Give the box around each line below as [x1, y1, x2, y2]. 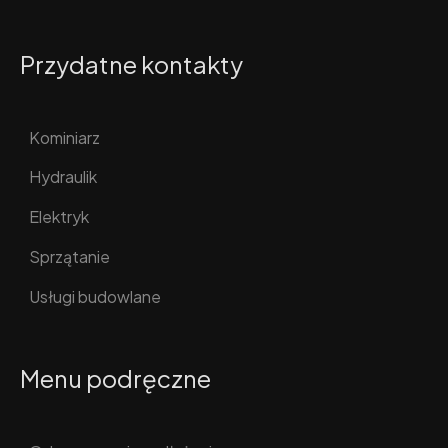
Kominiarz [29, 126, 100, 148]
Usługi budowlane [29, 285, 161, 307]
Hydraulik [29, 166, 97, 188]
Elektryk [29, 206, 89, 228]
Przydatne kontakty [20, 48, 243, 79]
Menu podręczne [20, 363, 211, 394]
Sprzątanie [29, 245, 110, 267]
